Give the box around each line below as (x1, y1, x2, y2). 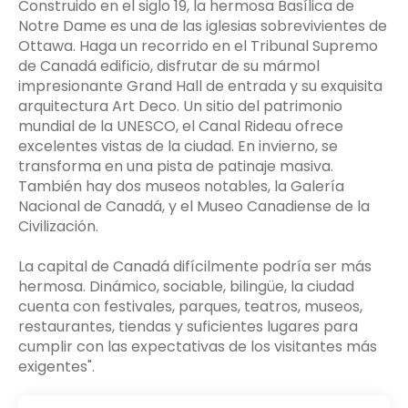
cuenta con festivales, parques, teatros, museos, (18, 295, 362, 317)
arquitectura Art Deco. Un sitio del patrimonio (18, 95, 342, 117)
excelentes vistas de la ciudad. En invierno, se (18, 135, 338, 157)
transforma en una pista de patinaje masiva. (18, 155, 333, 177)
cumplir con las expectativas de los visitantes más (18, 335, 377, 357)
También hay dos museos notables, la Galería (18, 175, 344, 197)
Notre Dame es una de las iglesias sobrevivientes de (18, 15, 387, 36)
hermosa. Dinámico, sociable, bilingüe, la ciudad (18, 275, 354, 297)
